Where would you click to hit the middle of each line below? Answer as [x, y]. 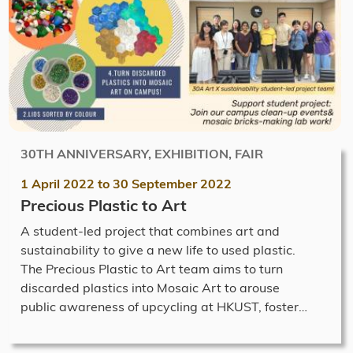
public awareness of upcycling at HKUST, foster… [164, 306]
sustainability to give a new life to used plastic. [166, 249]
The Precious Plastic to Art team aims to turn [152, 268]
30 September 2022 [172, 183]
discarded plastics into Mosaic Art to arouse [150, 287]
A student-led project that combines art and [150, 230]
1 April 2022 [58, 183]
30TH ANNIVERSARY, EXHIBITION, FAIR [142, 153]
